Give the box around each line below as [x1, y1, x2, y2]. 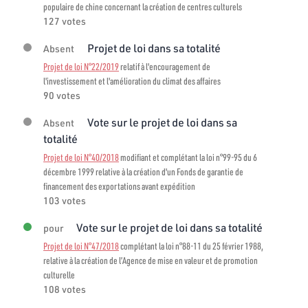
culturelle [43, 268, 75, 281]
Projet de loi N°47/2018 [43, 239, 119, 252]
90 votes [43, 89, 80, 102]
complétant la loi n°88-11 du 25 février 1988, [119, 239, 263, 252]
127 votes [43, 14, 86, 27]
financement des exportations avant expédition [43, 179, 195, 192]
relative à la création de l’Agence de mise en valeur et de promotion [43, 254, 258, 267]
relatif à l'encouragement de [119, 60, 210, 73]
